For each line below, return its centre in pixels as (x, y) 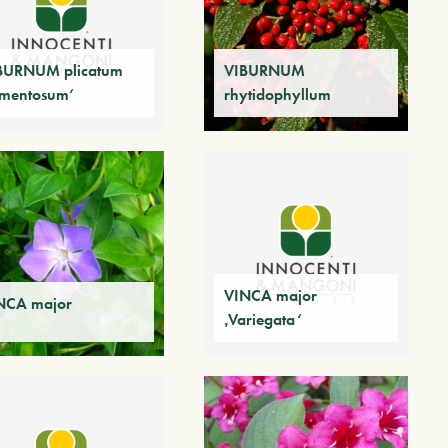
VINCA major (270, 295)
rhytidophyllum (277, 95)
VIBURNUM (264, 71)
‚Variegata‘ (262, 319)
